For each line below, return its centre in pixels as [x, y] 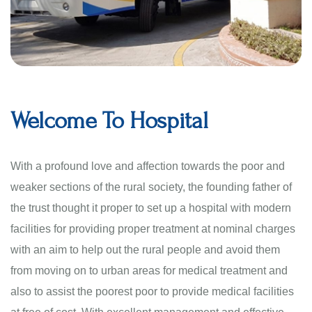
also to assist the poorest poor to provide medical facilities [152, 291]
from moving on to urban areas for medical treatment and [149, 270]
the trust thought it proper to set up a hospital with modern [151, 208]
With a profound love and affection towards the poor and [148, 166]
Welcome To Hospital [109, 120]
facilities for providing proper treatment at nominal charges [153, 228]
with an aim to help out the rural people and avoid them [145, 249]
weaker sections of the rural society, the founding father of [151, 187]
